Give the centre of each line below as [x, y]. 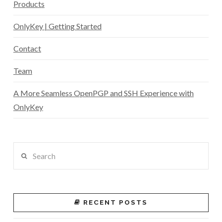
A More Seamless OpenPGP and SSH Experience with [103, 93]
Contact [27, 48]
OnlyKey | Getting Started [57, 26]
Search [24, 148]
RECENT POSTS [115, 202]
